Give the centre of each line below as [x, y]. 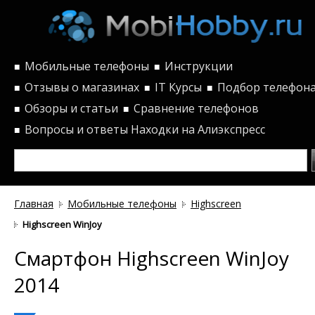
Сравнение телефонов [196, 108]
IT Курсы [178, 87]
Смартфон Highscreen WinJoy [152, 258]
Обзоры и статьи [71, 108]
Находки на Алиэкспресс [198, 129]
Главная [34, 203]
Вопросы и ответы [76, 129]
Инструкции [199, 66]
